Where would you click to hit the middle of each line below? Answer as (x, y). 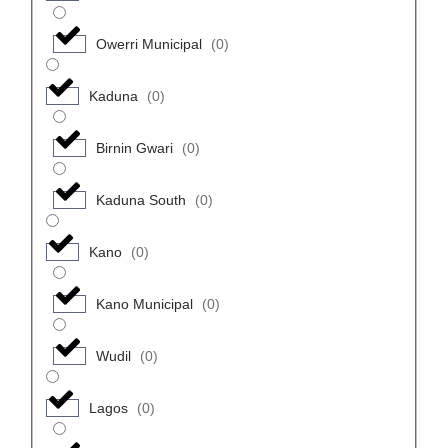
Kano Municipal (144, 303)
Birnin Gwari (134, 147)
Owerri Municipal (148, 43)
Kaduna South (140, 199)
